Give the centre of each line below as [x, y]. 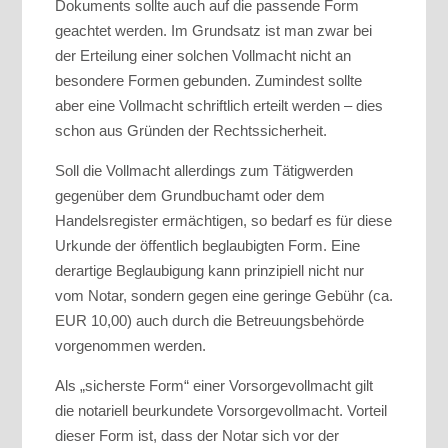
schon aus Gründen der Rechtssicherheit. [191, 131]
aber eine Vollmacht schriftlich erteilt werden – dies [219, 106]
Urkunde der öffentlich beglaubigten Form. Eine [207, 246]
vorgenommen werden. [130, 346]
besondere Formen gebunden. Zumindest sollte [208, 81]
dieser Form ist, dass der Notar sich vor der [197, 436]
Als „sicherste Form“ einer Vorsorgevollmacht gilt [214, 386]
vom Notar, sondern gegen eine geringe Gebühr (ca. [224, 296]
